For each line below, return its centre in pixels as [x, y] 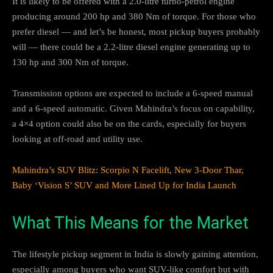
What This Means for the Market [130, 223]
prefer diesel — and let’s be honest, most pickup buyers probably [136, 31]
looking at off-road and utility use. [77, 139]
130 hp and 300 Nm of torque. [70, 62]
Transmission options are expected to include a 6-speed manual [133, 93]
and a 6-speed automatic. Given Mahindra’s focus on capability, [133, 108]
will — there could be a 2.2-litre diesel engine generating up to [131, 47]
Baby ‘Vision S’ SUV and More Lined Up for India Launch [124, 185]
